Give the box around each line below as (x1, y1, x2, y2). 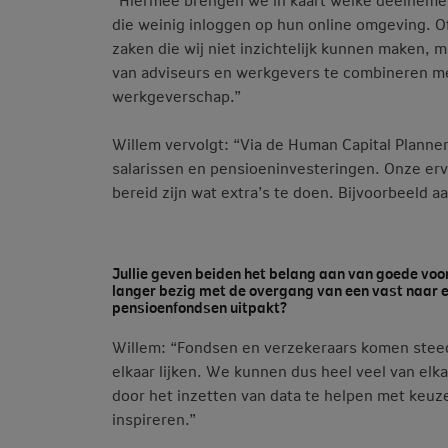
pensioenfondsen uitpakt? (112, 296, 287, 318)
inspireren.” (112, 408, 196, 430)
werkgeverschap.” (112, 85, 241, 107)
